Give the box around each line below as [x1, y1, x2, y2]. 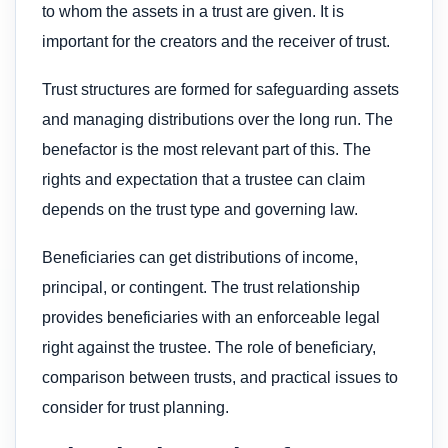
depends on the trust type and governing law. [42, 200, 358, 218]
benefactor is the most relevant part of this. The [42, 140, 371, 158]
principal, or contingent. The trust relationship [42, 279, 360, 297]
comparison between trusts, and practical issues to [42, 369, 398, 387]
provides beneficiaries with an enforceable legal [42, 309, 380, 327]
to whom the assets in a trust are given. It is [42, 2, 344, 20]
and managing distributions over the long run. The [42, 110, 393, 128]
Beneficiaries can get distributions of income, [42, 249, 358, 267]
